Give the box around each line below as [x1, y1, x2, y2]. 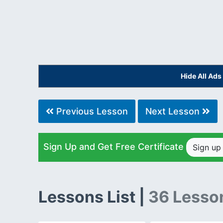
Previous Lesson [54, 106, 128, 116]
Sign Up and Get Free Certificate [43, 141, 186, 152]
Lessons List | [38, 187, 148, 207]
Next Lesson [145, 106, 202, 116]
